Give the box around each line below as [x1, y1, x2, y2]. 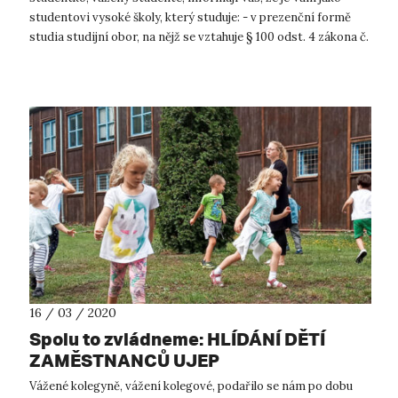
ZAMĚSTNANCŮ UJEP [29, 348, 219, 371]
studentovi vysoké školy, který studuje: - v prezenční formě [29, 10, 351, 26]
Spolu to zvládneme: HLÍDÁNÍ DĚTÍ [29, 327, 325, 350]
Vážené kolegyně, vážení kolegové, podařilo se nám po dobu [29, 378, 353, 394]
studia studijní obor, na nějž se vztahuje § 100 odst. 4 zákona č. [29, 29, 369, 45]
